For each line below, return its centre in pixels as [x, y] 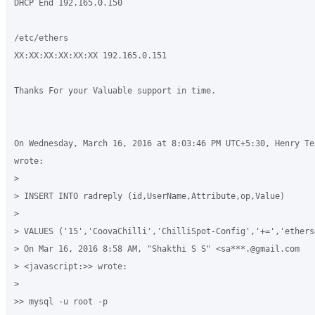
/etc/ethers [41, 38]
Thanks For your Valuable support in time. [115, 91]
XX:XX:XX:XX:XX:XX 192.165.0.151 [90, 56]
